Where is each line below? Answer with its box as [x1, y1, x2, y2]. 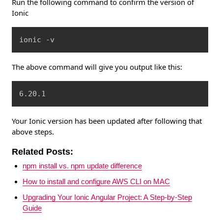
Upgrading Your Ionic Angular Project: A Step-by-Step [23, 193, 192, 202]
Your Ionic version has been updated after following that [12, 116, 202, 126]
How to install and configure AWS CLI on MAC [23, 177, 170, 186]
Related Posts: [12, 147, 73, 157]
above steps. [12, 127, 54, 137]
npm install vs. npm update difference [23, 162, 142, 170]
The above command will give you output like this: [12, 62, 182, 72]
